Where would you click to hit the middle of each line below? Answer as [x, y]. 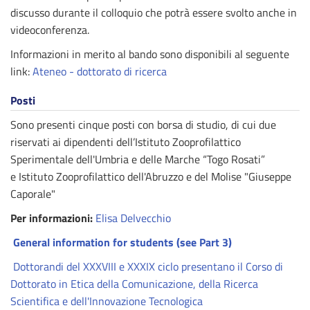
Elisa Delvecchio [133, 218]
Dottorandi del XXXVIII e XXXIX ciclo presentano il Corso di [148, 266]
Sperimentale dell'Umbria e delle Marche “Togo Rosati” [138, 159]
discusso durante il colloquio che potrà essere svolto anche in [154, 12]
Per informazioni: [52, 218]
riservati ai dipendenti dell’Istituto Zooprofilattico [126, 142]
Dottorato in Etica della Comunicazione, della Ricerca [134, 284]
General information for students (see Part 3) [124, 242]
